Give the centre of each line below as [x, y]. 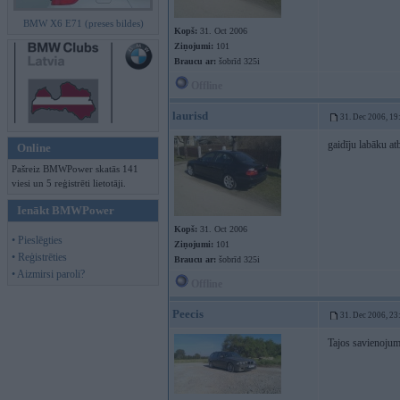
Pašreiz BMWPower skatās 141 [75, 169]
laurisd [190, 116]
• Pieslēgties [37, 240]
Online [34, 148]
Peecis [188, 314]
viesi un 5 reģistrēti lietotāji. [69, 183]
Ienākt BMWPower [66, 210]
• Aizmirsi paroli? [48, 274]
